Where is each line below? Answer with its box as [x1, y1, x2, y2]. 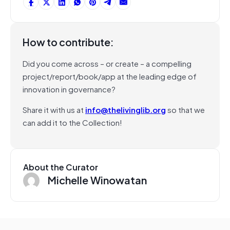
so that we [166, 103, 205, 116]
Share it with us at [23, 103, 85, 116]
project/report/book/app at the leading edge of [23, 69, 197, 82]
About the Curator [23, 160, 98, 174]
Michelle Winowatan [47, 171, 147, 188]
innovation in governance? [23, 82, 116, 95]
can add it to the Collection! [23, 116, 122, 128]
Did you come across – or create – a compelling [23, 56, 191, 69]
